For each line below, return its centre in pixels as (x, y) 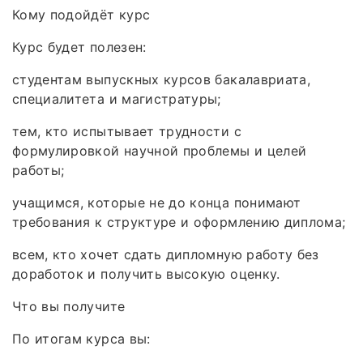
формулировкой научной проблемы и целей (160, 150)
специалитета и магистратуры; (117, 98)
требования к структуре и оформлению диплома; (179, 222)
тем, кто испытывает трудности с (127, 131)
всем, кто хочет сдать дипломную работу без (166, 254)
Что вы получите (69, 306)
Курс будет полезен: (79, 47)
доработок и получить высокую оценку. (146, 273)
